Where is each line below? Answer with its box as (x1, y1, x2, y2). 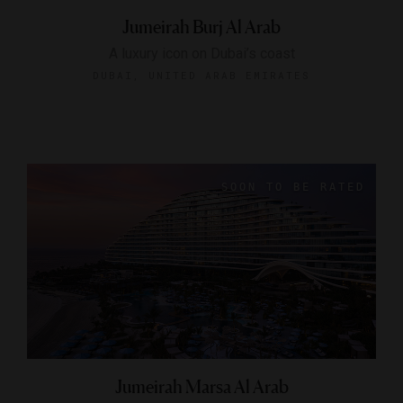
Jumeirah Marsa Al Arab (114, 375, 289, 398)
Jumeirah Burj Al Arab (122, 15, 281, 38)
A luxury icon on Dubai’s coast (108, 44, 295, 62)
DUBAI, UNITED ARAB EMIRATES (93, 67, 310, 82)
